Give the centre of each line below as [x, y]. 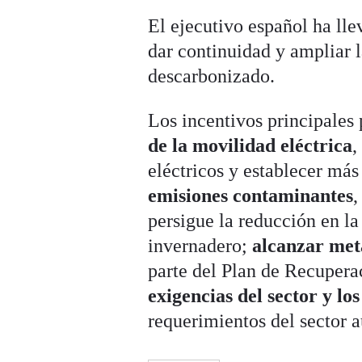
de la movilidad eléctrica [250, 146]
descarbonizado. [212, 76]
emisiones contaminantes [251, 196]
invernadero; [200, 246]
